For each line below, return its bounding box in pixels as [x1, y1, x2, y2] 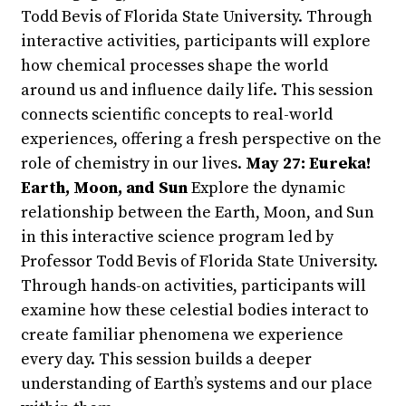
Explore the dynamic [191, 178, 346, 198]
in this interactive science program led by [21, 227, 334, 247]
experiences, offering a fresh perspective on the [21, 129, 382, 150]
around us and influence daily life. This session [21, 80, 374, 101]
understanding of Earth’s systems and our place [21, 373, 373, 394]
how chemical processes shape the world [21, 55, 329, 76]
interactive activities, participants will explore [21, 31, 372, 52]
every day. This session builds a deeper [21, 349, 313, 370]
